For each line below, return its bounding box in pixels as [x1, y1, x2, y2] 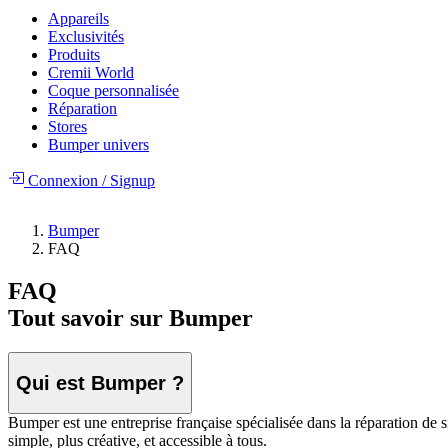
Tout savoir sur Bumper [8, 305, 253, 332]
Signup [106, 172, 155, 190]
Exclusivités [48, 28, 124, 46]
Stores [48, 118, 87, 136]
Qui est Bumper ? [16, 371, 184, 394]
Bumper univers [48, 136, 149, 154]
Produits [48, 46, 100, 64]
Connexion [24, 172, 102, 190]
